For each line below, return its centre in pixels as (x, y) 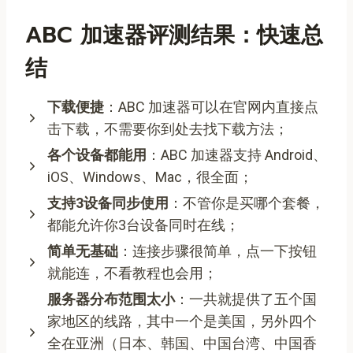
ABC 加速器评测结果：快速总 (174, 35)
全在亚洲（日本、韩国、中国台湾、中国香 (182, 343)
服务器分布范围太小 (111, 299)
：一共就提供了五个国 (246, 299)
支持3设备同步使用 (108, 203)
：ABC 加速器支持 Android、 (237, 154)
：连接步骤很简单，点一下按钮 (217, 251)
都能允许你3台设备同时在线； (143, 225)
